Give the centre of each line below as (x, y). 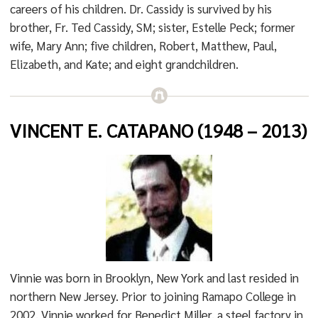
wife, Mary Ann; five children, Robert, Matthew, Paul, (143, 45)
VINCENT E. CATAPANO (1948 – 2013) (158, 130)
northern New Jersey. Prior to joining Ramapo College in (153, 296)
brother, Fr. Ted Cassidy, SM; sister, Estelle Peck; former (152, 27)
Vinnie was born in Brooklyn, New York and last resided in (154, 278)
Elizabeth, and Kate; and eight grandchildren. (124, 64)
